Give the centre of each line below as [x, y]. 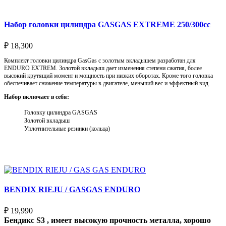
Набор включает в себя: [37, 97]
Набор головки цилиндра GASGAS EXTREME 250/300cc [107, 24]
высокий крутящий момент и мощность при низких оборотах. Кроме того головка [108, 75]
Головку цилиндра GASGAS [61, 112]
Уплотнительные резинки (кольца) [67, 128]
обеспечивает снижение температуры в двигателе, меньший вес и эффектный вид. [107, 83]
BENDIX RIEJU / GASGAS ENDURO [72, 190]
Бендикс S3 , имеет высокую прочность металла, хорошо [107, 220]
